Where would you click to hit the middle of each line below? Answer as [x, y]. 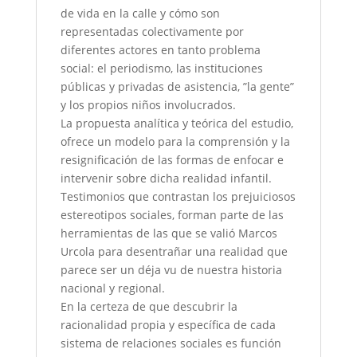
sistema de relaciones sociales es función [171, 343]
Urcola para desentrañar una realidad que [174, 252]
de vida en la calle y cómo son [140, 14]
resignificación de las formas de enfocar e [172, 160]
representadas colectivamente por [152, 32]
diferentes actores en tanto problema [160, 50]
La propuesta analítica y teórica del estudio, [177, 124]
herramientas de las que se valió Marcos [169, 233]
